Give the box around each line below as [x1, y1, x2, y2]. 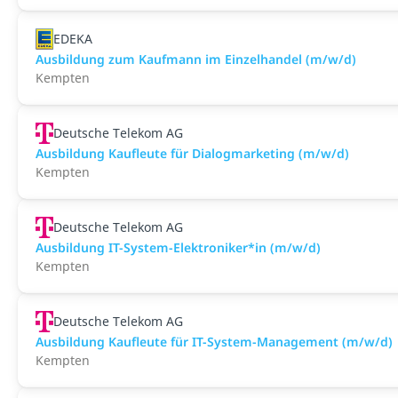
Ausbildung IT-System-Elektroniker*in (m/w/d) [36, 239, 321, 256]
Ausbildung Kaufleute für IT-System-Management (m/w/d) [36, 333, 393, 350]
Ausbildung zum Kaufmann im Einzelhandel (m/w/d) [36, 51, 356, 68]
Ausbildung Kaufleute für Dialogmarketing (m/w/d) [36, 145, 349, 162]
